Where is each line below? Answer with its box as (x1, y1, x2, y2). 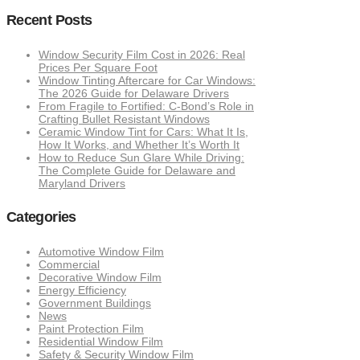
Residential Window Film (39, 335, 163, 349)
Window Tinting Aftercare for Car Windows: (39, 73, 256, 87)
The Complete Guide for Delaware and (39, 163, 235, 177)
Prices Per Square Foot (39, 60, 157, 74)
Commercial (39, 258, 100, 272)
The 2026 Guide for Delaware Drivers (39, 86, 229, 100)
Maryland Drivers (39, 176, 125, 190)
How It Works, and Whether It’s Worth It (39, 137, 239, 151)
